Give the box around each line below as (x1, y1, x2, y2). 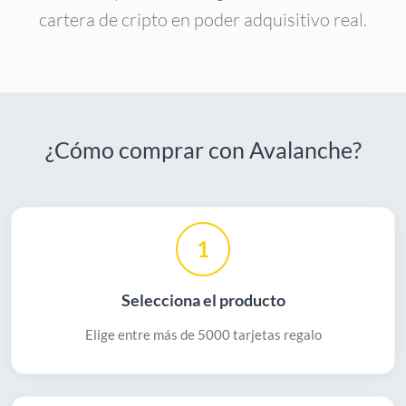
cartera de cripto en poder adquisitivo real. (39, 8, 367, 32)
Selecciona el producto (121, 291, 285, 311)
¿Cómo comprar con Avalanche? (44, 136, 362, 164)
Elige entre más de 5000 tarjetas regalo (84, 326, 322, 343)
